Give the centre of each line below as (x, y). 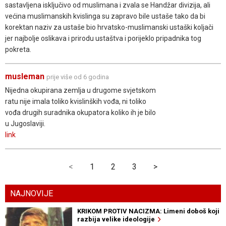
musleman (25, 77)
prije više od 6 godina (78, 77)
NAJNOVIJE (32, 193)
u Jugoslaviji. (25, 124)
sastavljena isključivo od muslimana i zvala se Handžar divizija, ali (108, 5)
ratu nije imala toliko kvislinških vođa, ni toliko (76, 102)
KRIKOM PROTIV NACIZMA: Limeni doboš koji (148, 211)
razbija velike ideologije (117, 219)
